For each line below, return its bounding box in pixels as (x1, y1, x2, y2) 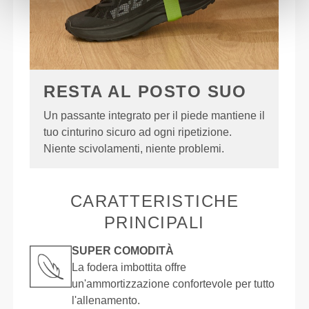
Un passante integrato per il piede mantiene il (43, 110, 266, 122)
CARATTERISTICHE (70, 192, 239, 211)
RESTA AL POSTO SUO (43, 82, 247, 101)
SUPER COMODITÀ (72, 245, 175, 257)
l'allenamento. (72, 295, 141, 307)
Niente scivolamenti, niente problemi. (43, 143, 225, 155)
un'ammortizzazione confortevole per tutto (72, 278, 275, 290)
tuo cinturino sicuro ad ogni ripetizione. (43, 126, 232, 139)
